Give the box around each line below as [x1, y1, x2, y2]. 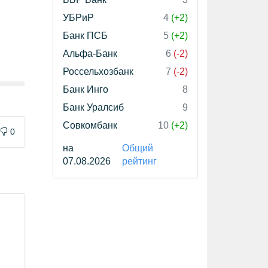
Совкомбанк [63, 120, 117, 130]
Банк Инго [63, 84, 108, 95]
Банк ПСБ [63, 31, 108, 41]
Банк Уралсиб [63, 102, 124, 112]
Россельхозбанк [63, 66, 133, 77]
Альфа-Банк [63, 48, 117, 59]
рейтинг [121, 156, 157, 166]
